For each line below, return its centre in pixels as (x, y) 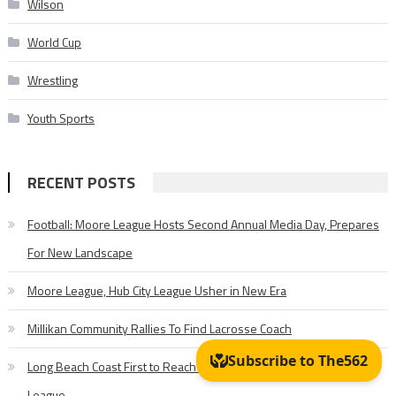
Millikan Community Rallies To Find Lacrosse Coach (159, 328)
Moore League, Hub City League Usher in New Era (156, 290)
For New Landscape (80, 252)
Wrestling (52, 80)
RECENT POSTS (81, 182)
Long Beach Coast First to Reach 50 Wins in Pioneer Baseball (187, 366)
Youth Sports (61, 118)
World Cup (54, 42)
